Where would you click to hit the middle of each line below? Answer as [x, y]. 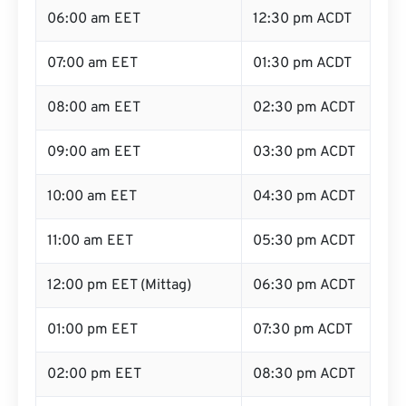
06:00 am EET [94, 19]
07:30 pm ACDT [303, 330]
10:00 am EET [92, 197]
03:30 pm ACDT [304, 152]
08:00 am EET [94, 108]
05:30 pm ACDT [304, 241]
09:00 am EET [94, 152]
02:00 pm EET [94, 374]
